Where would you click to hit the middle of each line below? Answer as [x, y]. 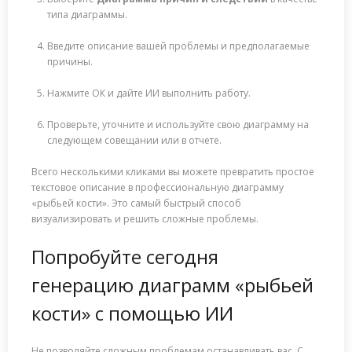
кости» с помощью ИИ [132, 313]
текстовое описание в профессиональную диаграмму [158, 188]
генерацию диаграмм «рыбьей [172, 285]
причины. [70, 62]
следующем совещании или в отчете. [134, 141]
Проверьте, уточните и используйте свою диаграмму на [178, 125]
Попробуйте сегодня [125, 257]
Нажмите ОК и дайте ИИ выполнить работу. [149, 93]
